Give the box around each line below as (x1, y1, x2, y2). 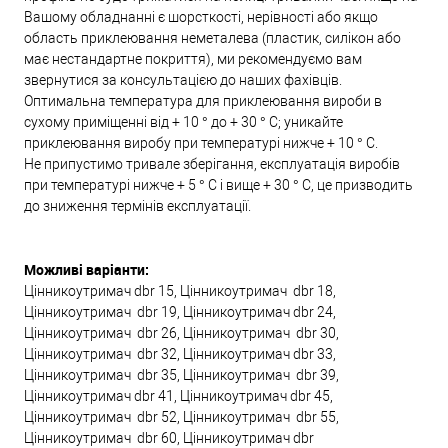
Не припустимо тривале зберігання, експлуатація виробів (24, 156, 400, 173)
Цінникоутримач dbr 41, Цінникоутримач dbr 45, (24, 388, 333, 405)
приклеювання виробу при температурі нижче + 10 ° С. (24, 135, 378, 152)
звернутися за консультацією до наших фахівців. (24, 72, 342, 89)
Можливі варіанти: (24, 260, 149, 280)
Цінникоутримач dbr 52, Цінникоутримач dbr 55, (24, 409, 339, 426)
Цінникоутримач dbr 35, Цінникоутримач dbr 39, (24, 367, 339, 384)
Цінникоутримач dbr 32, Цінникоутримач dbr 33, (24, 346, 336, 363)
